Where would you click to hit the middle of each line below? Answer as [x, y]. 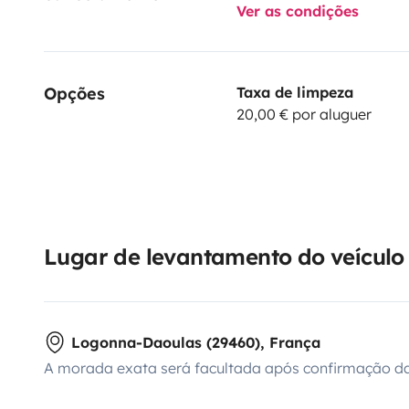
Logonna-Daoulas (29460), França [196, 342]
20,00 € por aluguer [304, 114]
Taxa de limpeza [294, 92]
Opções [74, 93]
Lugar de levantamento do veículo [224, 256]
